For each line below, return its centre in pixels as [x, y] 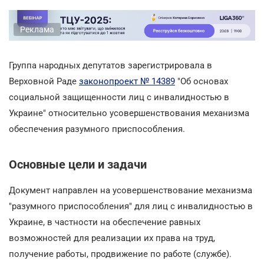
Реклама [37, 29]
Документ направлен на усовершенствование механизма [131, 190]
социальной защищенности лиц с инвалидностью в [119, 97]
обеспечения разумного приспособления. [97, 129]
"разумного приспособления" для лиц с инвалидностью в [131, 206]
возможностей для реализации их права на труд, [112, 238]
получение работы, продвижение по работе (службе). [120, 254]
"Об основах [202, 81]
